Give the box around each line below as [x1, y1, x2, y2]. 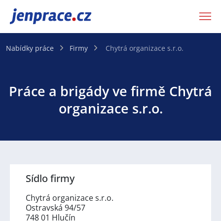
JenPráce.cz [10, 9, 61, 23]
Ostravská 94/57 [26, 202, 85, 213]
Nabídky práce [6, 43, 54, 53]
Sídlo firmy [26, 171, 74, 185]
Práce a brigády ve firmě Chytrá [9, 81, 212, 100]
